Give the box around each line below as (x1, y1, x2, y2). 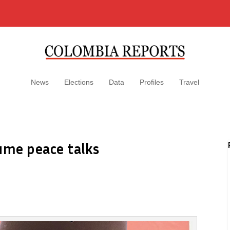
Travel (179, 78, 199, 86)
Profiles (140, 78, 164, 86)
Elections (64, 78, 93, 86)
